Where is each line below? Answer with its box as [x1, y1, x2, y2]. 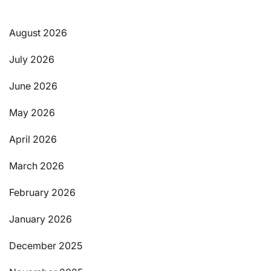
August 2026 [9, 27, 67, 39]
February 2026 [9, 186, 76, 199]
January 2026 [9, 213, 72, 226]
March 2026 [9, 160, 64, 172]
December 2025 [9, 240, 82, 252]
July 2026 [9, 53, 54, 66]
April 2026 [9, 133, 57, 146]
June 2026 [9, 80, 57, 93]
